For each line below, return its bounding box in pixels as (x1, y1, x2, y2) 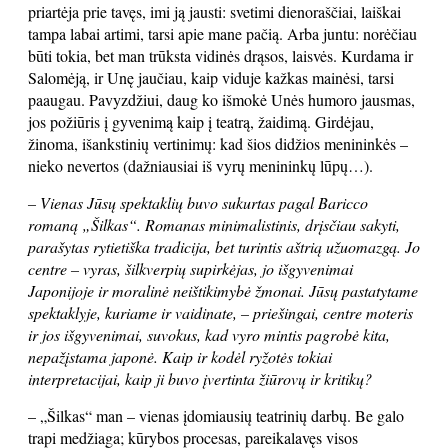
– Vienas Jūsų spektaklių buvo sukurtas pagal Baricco (28, 192, 368, 213)
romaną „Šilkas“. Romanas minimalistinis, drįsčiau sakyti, (28, 214, 400, 235)
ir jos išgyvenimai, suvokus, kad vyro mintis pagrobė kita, (28, 324, 390, 345)
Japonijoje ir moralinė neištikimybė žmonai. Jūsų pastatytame (28, 280, 418, 301)
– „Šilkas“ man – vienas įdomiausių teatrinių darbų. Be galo (28, 405, 404, 426)
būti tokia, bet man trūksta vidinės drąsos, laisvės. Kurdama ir (28, 45, 413, 66)
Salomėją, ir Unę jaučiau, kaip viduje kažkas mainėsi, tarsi (28, 67, 394, 88)
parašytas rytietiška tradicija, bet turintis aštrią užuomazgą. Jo (28, 236, 420, 257)
